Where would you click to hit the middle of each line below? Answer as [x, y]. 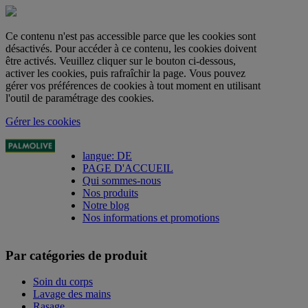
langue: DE [107, 156]
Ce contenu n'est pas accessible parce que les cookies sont [131, 36]
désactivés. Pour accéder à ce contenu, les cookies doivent [131, 48]
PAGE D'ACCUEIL [128, 168]
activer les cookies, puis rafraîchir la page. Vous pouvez [125, 73]
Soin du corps [63, 282]
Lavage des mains [72, 294]
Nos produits [110, 193]
